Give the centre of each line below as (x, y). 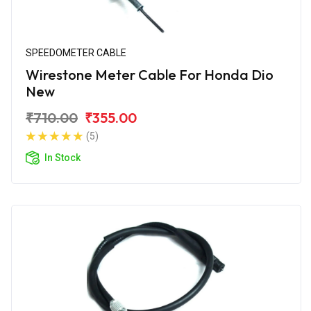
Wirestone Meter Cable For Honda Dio (150, 74)
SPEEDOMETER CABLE (76, 52)
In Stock (62, 157)
